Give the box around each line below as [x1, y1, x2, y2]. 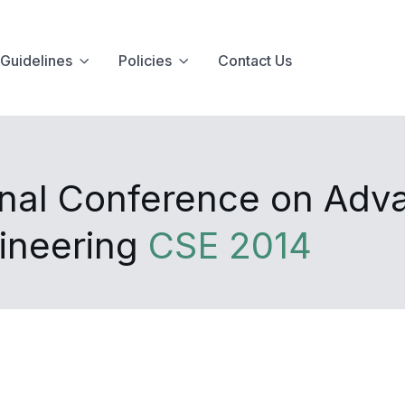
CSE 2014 [147, 223, 312, 268]
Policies [118, 51, 172, 70]
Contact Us [217, 51, 292, 70]
